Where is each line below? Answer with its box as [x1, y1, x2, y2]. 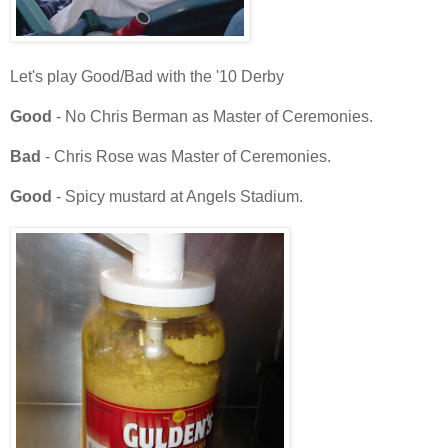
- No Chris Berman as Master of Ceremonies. [56, 108, 373, 126]
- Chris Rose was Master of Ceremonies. [45, 148, 331, 166]
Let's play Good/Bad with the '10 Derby [10, 68, 284, 86]
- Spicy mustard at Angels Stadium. [56, 188, 303, 206]
